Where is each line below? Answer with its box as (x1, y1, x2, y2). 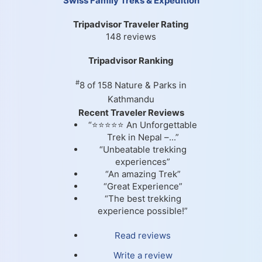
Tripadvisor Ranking (88, 54, 174, 66)
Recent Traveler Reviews (78, 106, 184, 118)
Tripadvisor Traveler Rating (73, 18, 189, 30)
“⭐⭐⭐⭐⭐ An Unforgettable (88, 119, 197, 130)
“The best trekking (104, 192, 181, 204)
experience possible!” (98, 205, 188, 216)
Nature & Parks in (115, 79, 187, 91)
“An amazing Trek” (105, 168, 181, 180)
